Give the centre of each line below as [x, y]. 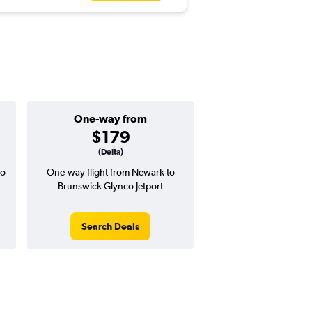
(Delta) [110, 152]
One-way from [110, 119]
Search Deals [110, 227]
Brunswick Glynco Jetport [110, 186]
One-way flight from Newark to [110, 172]
